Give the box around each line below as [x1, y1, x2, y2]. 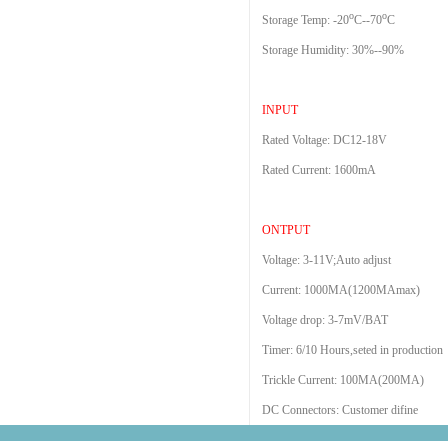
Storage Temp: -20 [262, 13, 349, 27]
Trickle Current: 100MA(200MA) [262, 373, 424, 387]
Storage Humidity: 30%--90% [262, 43, 404, 57]
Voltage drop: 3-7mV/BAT [262, 313, 388, 327]
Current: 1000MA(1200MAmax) [262, 283, 420, 297]
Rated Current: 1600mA [262, 163, 376, 177]
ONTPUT [262, 223, 310, 237]
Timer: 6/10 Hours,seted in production [262, 343, 443, 357]
